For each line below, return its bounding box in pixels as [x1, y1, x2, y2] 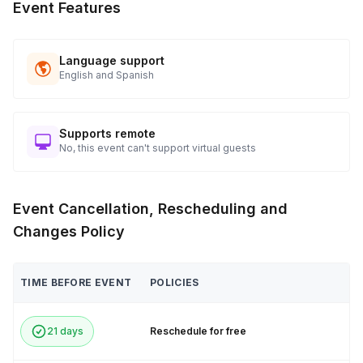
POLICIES [150, 276, 199, 288]
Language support [59, 53, 164, 67]
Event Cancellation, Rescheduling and [13, 200, 288, 217]
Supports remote [59, 126, 156, 140]
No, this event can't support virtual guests [59, 142, 256, 154]
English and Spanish [59, 69, 154, 81]
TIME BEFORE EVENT [20, 276, 132, 288]
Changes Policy [13, 223, 125, 240]
